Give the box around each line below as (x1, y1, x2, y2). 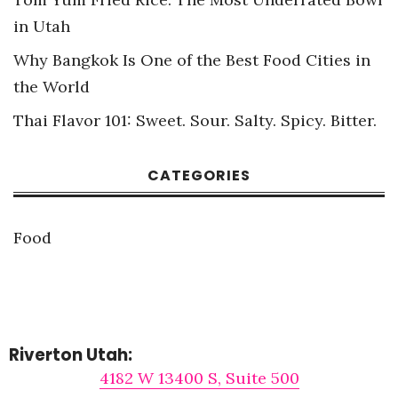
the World (13, 76, 90, 97)
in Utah (13, 15, 70, 36)
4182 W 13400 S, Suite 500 (99, 367, 299, 388)
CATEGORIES (147, 164, 251, 186)
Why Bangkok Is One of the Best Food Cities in (13, 49, 370, 70)
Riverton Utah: (9, 343, 132, 366)
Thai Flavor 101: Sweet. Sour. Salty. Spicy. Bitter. (13, 109, 377, 131)
